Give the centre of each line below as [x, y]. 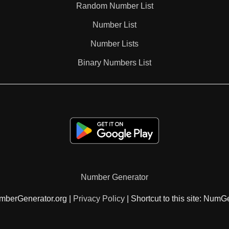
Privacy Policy [99, 199]
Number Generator [114, 177]
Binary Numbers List [114, 63]
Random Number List [114, 6]
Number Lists [114, 44]
